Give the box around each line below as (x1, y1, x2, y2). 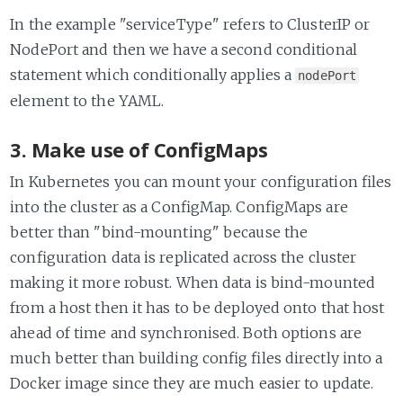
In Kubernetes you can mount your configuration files (10, 172, 392, 191)
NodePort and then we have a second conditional (10, 40, 357, 59)
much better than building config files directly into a (10, 348, 383, 367)
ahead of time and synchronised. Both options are (10, 323, 363, 342)
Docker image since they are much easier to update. (10, 373, 374, 392)
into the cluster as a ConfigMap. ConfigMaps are (10, 197, 348, 216)
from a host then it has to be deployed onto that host (10, 298, 385, 317)
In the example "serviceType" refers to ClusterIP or (10, 15, 371, 34)
